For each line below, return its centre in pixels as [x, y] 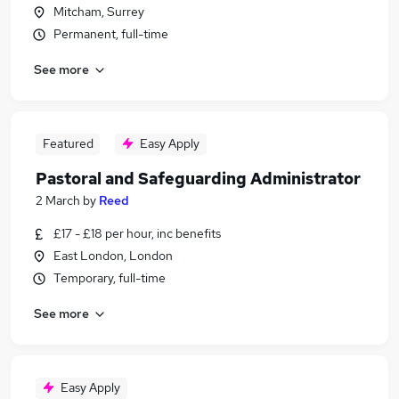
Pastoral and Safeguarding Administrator [198, 179]
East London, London [113, 256]
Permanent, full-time [111, 34]
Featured [68, 143]
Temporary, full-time [110, 278]
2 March [58, 200]
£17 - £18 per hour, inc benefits [137, 233]
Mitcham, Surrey [99, 12]
